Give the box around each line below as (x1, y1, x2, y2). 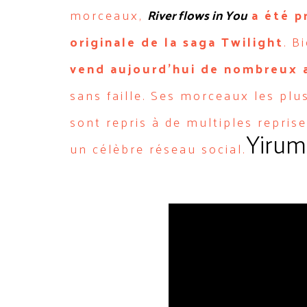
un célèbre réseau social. (70, 137, 246, 160)
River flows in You (147, 3, 247, 26)
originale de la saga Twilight (70, 30, 284, 53)
